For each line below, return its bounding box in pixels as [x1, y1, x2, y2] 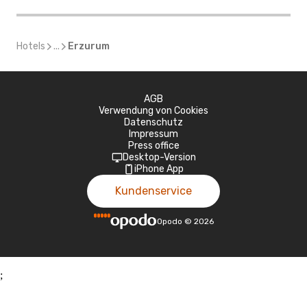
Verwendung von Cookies [99, 105, 208, 116]
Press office [127, 140, 180, 151]
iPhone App [134, 163, 184, 175]
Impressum [129, 128, 178, 140]
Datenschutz [124, 116, 183, 128]
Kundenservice [115, 184, 192, 197]
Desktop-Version [122, 151, 196, 163]
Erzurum [68, 40, 110, 52]
